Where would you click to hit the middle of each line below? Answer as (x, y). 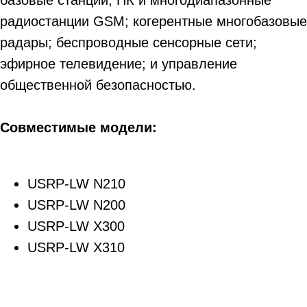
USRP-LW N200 (76, 205)
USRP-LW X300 (76, 226)
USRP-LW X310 (76, 247)
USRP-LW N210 (76, 184)
